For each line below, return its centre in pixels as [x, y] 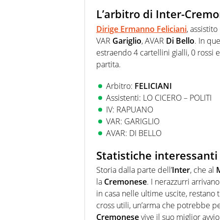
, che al [203, 170]
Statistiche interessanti [157, 155]
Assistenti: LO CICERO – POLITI [159, 97]
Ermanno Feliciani [153, 29]
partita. [109, 64]
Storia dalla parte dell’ [134, 170]
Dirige [108, 29]
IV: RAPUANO [130, 109]
